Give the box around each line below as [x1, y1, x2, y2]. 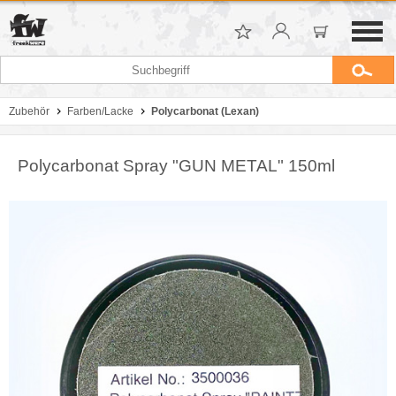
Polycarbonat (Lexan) [151, 105, 259, 118]
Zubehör [9, 105, 49, 118]
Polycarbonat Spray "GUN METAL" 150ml [18, 156, 335, 175]
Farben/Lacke [67, 105, 133, 118]
